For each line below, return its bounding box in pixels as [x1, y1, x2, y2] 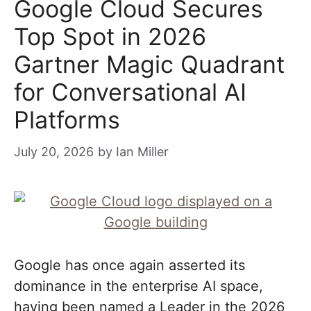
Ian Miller [116, 144, 169, 159]
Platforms [14, 106, 120, 134]
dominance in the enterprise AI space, [14, 278, 263, 294]
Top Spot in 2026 [14, 22, 206, 51]
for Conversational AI [14, 78, 246, 106]
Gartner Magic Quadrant [14, 50, 285, 78]
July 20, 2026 [14, 144, 94, 159]
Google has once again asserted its [14, 257, 245, 274]
